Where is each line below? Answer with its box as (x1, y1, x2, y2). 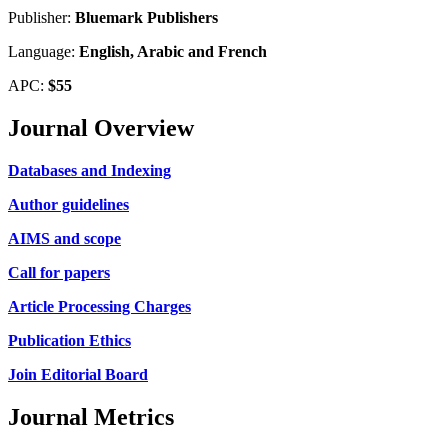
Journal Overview (8, 115, 194, 141)
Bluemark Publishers (75, 9, 218, 27)
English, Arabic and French (79, 43, 267, 61)
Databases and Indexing (8, 161, 171, 179)
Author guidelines (8, 195, 129, 213)
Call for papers (8, 263, 110, 281)
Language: (8, 43, 79, 61)
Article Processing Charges (8, 297, 191, 315)
